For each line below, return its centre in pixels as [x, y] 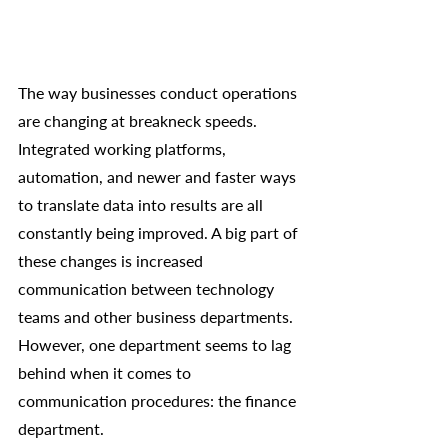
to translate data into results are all [142, 204]
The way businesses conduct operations [159, 92]
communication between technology [148, 288]
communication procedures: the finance [159, 400]
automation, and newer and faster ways [159, 176]
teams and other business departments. [157, 316]
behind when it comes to [106, 372]
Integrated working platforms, [124, 148]
